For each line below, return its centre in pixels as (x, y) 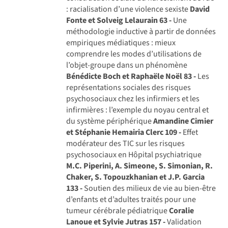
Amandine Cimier (183, 121)
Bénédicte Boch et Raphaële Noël (124, 76)
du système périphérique (110, 121)
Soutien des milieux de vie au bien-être (149, 188)
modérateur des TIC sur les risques (126, 143)
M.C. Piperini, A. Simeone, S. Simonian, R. (140, 166)
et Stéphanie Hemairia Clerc (115, 132)
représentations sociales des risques (129, 87)
